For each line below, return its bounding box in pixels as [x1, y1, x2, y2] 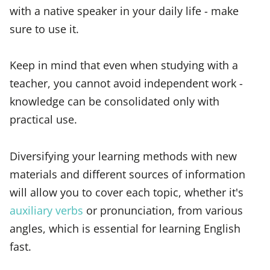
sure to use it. [10, 21, 79, 37]
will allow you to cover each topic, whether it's [10, 184, 243, 199]
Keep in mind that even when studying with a [10, 57, 238, 73]
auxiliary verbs [10, 202, 83, 218]
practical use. [10, 111, 77, 127]
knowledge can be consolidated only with [10, 93, 219, 109]
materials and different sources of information [10, 166, 245, 181]
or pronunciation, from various [83, 202, 243, 218]
